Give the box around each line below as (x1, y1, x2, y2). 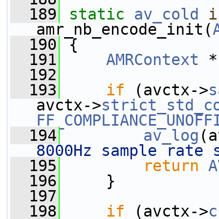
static (69, 5, 125, 23)
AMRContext (106, 51, 199, 68)
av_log (143, 127, 199, 144)
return (143, 157, 199, 175)
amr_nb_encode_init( (36, 21, 213, 38)
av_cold (134, 5, 199, 23)
